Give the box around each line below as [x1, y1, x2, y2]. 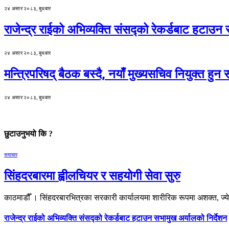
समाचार [4, 152, 17, 158]
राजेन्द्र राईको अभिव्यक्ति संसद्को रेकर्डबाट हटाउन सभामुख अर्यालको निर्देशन [4, 213, 227, 223]
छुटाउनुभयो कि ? [4, 129, 53, 138]
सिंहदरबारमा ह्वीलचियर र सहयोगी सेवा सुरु [4, 169, 180, 184]
